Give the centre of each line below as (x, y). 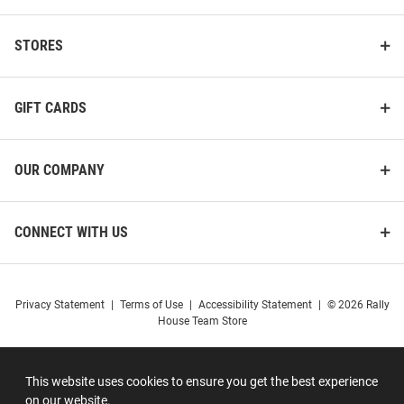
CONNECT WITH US (71, 233)
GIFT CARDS (50, 108)
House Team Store (202, 321)
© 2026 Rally (358, 305)
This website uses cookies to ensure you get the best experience (202, 381)
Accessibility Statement (255, 305)
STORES (39, 46)
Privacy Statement (60, 305)
